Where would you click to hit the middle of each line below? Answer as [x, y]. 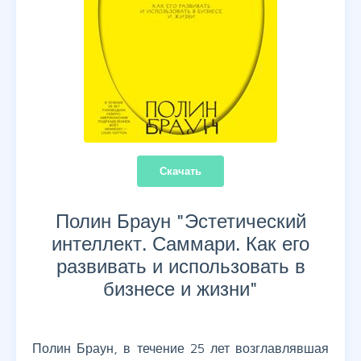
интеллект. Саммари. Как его [180, 244]
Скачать [180, 171]
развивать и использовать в [180, 266]
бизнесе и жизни [176, 289]
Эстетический [245, 221]
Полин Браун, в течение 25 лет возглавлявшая [180, 349]
